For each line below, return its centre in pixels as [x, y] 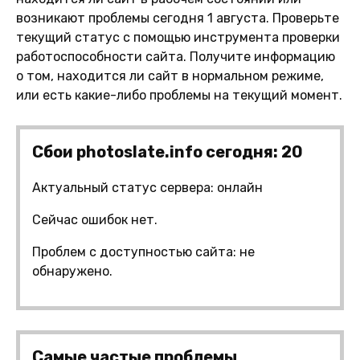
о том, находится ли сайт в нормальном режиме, [170, 76]
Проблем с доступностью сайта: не [143, 252]
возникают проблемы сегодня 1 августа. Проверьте [178, 18]
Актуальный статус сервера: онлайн [147, 187]
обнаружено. [72, 271]
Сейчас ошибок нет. [95, 219]
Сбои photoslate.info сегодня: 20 [168, 151]
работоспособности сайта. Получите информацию [176, 56]
